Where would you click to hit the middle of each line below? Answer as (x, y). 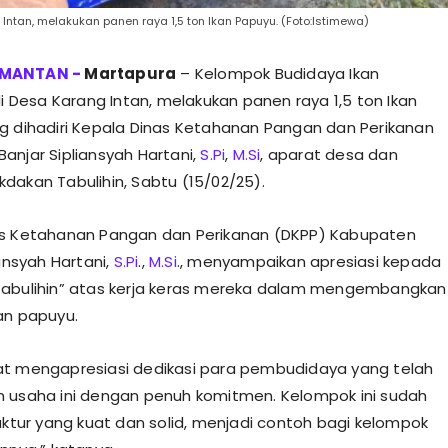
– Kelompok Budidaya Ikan (278, 74)
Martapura (130, 74)
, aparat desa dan (329, 155)
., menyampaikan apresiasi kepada (309, 262)
